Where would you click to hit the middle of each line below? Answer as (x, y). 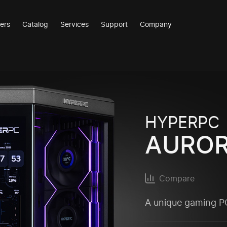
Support (115, 24)
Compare (177, 178)
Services (75, 24)
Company (156, 24)
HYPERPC (182, 123)
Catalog (35, 24)
